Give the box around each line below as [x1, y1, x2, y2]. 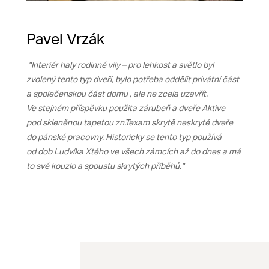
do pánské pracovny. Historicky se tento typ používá [26, 133, 222, 142]
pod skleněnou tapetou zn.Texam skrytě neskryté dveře [26, 118, 233, 127]
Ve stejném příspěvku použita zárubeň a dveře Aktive [26, 104, 225, 113]
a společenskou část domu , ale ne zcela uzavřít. [26, 89, 208, 98]
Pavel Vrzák [26, 32, 104, 47]
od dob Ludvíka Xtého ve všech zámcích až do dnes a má [26, 147, 241, 156]
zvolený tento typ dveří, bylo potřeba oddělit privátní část [26, 75, 239, 84]
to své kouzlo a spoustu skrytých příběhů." [26, 162, 184, 171]
